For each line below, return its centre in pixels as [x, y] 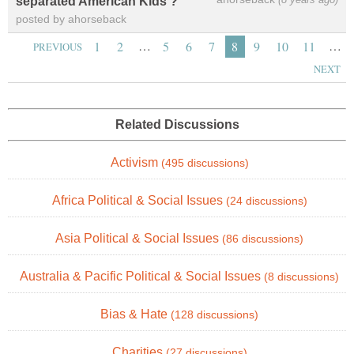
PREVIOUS [57, 46]
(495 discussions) [205, 163]
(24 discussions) [266, 201]
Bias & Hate [136, 314]
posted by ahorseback [71, 19]
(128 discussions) [215, 314]
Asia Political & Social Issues [139, 238]
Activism [136, 162]
